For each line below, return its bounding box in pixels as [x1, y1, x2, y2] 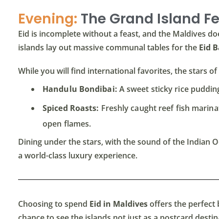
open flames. [43, 118, 91, 130]
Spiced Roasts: [43, 103, 99, 114]
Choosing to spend [18, 198, 89, 210]
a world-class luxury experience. [18, 150, 137, 161]
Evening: [18, 9, 77, 29]
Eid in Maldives [89, 198, 148, 210]
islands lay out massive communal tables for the [18, 42, 199, 53]
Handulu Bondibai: [43, 84, 117, 95]
